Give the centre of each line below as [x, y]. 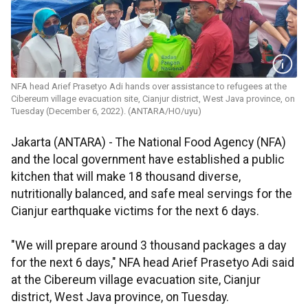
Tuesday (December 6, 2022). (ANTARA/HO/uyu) [106, 111]
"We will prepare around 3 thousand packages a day [148, 246]
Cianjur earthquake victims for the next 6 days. [135, 211]
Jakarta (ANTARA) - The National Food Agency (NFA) [148, 143]
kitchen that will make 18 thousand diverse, [126, 177]
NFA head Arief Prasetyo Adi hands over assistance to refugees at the [149, 87]
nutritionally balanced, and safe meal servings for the [152, 194]
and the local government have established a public [148, 160]
